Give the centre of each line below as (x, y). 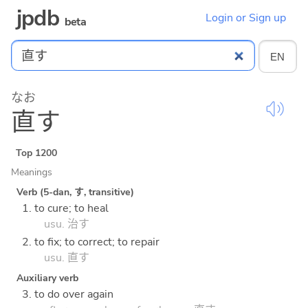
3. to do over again (68, 295)
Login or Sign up (246, 18)
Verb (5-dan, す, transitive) (75, 192)
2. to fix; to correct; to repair (91, 242)
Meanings (32, 172)
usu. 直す (67, 258)
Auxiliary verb (47, 278)
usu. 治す (67, 224)
